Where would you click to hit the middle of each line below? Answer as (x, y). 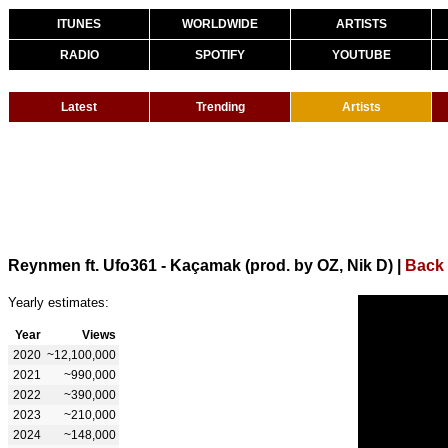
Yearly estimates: (58, 302)
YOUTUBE (361, 55)
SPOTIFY (220, 55)
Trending (220, 107)
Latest (79, 107)
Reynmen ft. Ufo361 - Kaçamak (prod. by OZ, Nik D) (200, 265)
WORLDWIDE (220, 24)
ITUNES (79, 24)
